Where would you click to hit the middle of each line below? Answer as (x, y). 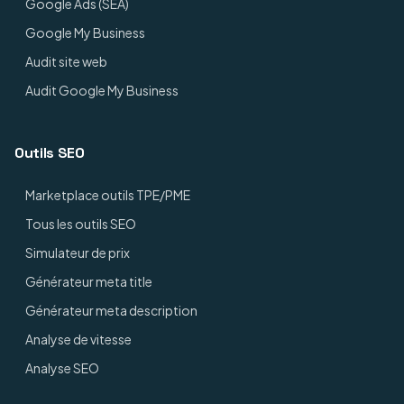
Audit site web (66, 61)
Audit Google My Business (102, 90)
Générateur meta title (89, 281)
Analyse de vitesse (78, 339)
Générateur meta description (111, 310)
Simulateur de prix (78, 252)
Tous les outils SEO (81, 224)
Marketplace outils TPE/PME (108, 195)
